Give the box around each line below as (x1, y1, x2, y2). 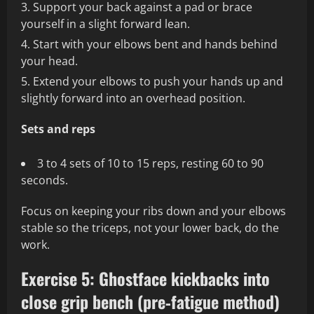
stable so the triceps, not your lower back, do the (21, 220, 279, 236)
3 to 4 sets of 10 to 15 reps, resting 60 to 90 (37, 156, 264, 172)
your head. (21, 53, 78, 69)
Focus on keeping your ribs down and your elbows (21, 203, 286, 219)
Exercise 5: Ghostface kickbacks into (21, 266, 270, 292)
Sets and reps (21, 121, 95, 137)
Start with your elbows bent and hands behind (33, 36, 278, 53)
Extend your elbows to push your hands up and (33, 74, 283, 90)
